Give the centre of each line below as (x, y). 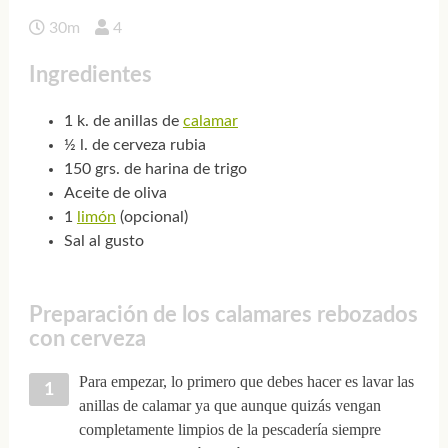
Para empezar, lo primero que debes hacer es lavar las (246, 381)
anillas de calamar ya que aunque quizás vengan (229, 405)
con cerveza (87, 339)
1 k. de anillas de (123, 121)
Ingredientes (90, 74)
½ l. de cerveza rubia (134, 145)
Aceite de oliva (115, 193)
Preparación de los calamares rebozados (223, 315)
